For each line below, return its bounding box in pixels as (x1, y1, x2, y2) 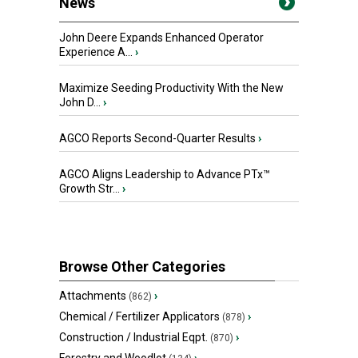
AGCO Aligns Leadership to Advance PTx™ (59, 168, 270, 181)
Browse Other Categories (59, 258, 225, 276)
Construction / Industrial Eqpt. (59, 331, 208, 344)
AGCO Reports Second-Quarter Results (59, 132, 258, 145)
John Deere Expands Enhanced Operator (59, 31, 264, 45)
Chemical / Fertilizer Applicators (59, 310, 220, 324)
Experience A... (59, 46, 135, 59)
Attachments (59, 289, 126, 303)
